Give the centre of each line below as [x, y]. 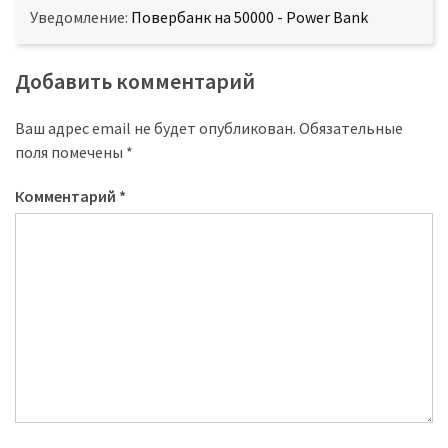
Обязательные [351, 127]
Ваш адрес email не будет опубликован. [155, 127]
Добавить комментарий [135, 80]
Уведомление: [80, 16]
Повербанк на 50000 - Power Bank [249, 16]
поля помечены [70, 151]
